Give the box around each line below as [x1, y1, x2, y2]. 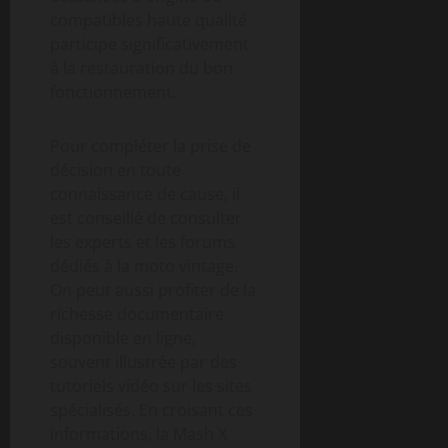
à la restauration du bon [50, 56, 233, 79]
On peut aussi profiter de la [50, 278, 256, 301]
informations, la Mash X [50, 422, 227, 445]
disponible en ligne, [50, 326, 196, 349]
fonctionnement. [50, 80, 176, 103]
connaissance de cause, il [50, 182, 240, 205]
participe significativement [50, 32, 249, 55]
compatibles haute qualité [50, 8, 247, 31]
